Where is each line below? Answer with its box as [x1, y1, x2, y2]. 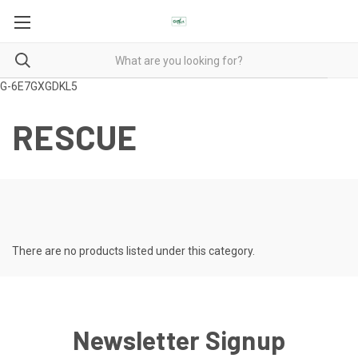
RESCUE [12, 117, 137, 157]
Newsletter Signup [72, 324, 286, 355]
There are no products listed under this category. [12, 245, 255, 257]
